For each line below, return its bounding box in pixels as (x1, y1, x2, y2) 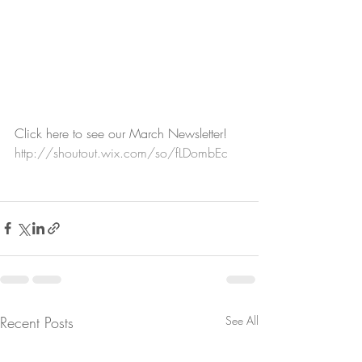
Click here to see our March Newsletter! (15, 124, 227, 142)
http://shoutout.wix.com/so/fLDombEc (15, 143, 228, 162)
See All (225, 312, 259, 328)
